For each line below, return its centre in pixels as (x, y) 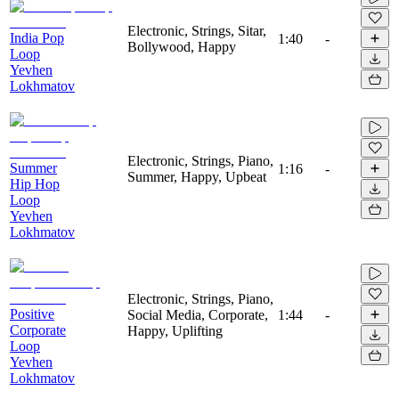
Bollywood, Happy (182, 46)
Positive (32, 313)
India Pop (37, 37)
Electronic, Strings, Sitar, (197, 30)
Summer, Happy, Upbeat (197, 176)
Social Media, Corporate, (198, 314)
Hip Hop (35, 183)
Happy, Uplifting (175, 330)
